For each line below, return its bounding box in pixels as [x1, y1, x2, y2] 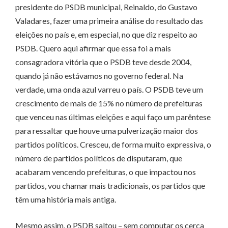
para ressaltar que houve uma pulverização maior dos [15, 126, 198, 136]
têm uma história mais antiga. [15, 194, 116, 205]
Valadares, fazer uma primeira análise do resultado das [15, 16, 203, 26]
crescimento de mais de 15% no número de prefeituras [15, 98, 203, 108]
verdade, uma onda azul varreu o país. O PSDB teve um [15, 84, 203, 95]
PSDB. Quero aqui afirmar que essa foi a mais [15, 43, 171, 53]
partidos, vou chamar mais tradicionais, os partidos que [15, 181, 205, 191]
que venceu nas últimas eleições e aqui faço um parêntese [15, 112, 211, 122]
